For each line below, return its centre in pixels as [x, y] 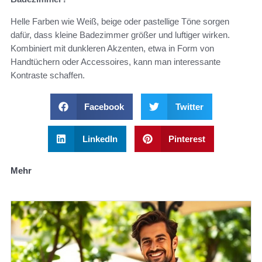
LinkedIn [100, 139]
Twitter [189, 107]
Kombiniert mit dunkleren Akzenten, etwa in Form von [112, 49]
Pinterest [187, 139]
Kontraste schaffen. [48, 75]
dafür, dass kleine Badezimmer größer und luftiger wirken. [120, 35]
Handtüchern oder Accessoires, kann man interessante [116, 62]
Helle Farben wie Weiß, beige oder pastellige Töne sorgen [120, 22]
